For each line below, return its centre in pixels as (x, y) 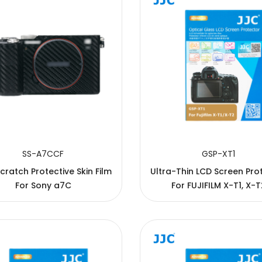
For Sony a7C (43, 185)
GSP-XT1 (219, 154)
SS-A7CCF (43, 154)
